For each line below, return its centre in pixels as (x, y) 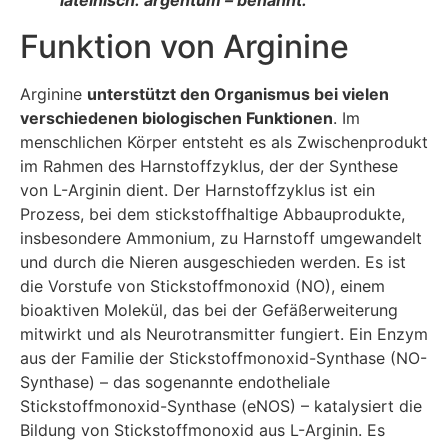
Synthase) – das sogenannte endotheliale (175, 381)
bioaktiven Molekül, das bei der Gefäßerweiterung (209, 309)
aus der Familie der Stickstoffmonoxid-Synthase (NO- (223, 357)
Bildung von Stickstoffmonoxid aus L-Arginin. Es (202, 429)
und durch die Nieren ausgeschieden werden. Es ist (213, 261)
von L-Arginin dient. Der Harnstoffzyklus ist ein (197, 189)
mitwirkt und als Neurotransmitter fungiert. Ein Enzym (224, 333)
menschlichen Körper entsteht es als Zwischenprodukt (224, 141)
